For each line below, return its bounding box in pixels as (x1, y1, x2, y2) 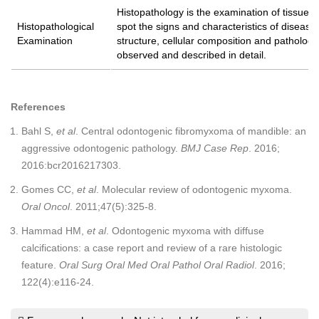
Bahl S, (21, 125, 56, 137)
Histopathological (17, 21, 94, 32)
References (11, 101, 66, 113)
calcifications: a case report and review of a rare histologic (21, 242, 282, 253)
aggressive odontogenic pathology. (21, 142, 181, 154)
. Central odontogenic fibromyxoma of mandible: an (75, 125, 306, 137)
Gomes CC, (21, 184, 77, 195)
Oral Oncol (21, 201, 70, 212)
